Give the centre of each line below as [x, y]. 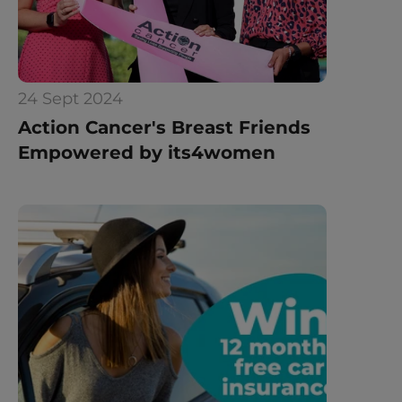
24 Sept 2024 [70, 99]
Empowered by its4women [147, 153]
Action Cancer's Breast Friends [164, 127]
